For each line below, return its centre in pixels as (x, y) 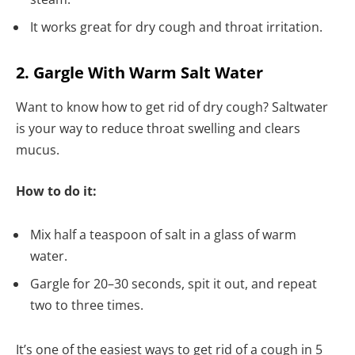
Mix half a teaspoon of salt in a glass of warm (163, 235)
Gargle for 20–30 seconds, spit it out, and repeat (174, 284)
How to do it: (56, 191)
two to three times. (88, 305)
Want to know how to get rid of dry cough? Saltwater (172, 107)
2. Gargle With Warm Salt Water (139, 73)
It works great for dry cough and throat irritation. (176, 27)
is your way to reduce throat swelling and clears (158, 129)
